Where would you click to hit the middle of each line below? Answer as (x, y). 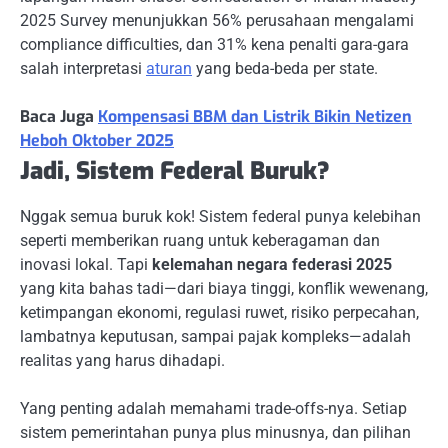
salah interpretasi (83, 68)
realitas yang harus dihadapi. (122, 360)
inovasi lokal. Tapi (86, 264)
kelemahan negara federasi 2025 (272, 264)
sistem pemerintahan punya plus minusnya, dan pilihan (215, 432)
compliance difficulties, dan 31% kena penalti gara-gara (214, 44)
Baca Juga (59, 116)
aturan (169, 68)
